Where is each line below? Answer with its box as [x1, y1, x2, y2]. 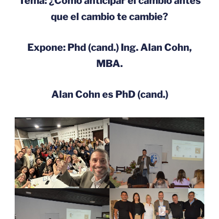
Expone [27, 41, 63, 53]
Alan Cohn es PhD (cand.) [51, 88, 168, 100]
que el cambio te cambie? [51, 10, 168, 22]
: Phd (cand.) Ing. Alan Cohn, [63, 41, 192, 53]
